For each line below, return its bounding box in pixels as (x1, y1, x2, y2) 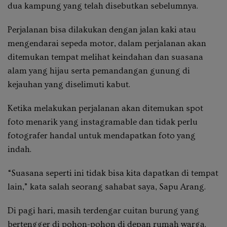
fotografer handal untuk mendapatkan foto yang (8, 130, 196, 140)
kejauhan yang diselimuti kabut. (8, 79, 130, 89)
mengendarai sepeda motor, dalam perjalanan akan (8, 38, 206, 48)
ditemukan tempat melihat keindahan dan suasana (8, 52, 203, 62)
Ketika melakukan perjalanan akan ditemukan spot (8, 103, 203, 113)
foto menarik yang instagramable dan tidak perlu (8, 117, 198, 127)
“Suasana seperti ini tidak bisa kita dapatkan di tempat (8, 168, 218, 178)
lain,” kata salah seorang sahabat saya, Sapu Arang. (8, 181, 206, 192)
